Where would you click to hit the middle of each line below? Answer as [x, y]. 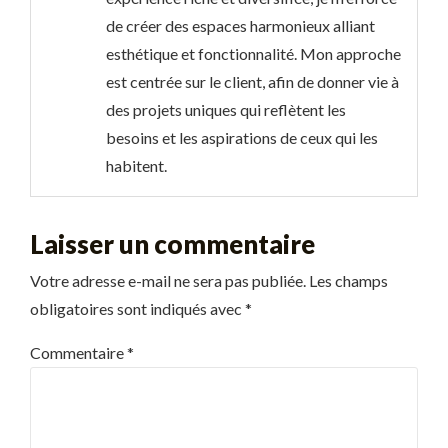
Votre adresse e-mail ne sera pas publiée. [168, 280]
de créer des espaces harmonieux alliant [240, 25]
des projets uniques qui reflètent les [226, 109]
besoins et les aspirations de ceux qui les [242, 137]
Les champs [348, 280]
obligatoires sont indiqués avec [137, 308]
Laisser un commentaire [172, 243]
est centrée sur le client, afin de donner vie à [252, 81]
